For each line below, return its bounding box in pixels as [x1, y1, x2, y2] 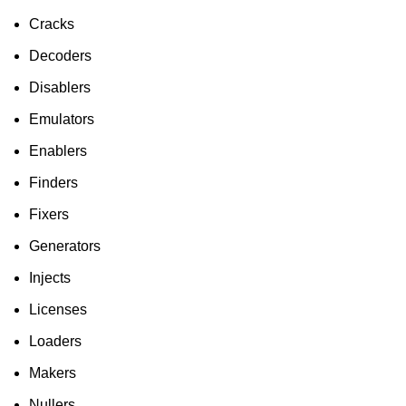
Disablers [29, 80, 91, 96]
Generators [29, 238, 101, 255]
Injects [29, 270, 71, 286]
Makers [29, 365, 76, 382]
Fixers [29, 207, 69, 223]
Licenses [29, 302, 87, 318]
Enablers [29, 143, 87, 159]
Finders [29, 175, 78, 191]
